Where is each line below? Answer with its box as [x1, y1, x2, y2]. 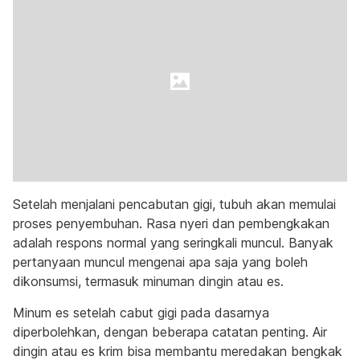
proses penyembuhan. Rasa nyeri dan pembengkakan [13, 215, 329, 231]
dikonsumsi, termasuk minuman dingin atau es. [13, 273, 284, 289]
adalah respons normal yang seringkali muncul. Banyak [13, 235, 333, 251]
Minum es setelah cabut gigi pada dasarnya [13, 305, 269, 321]
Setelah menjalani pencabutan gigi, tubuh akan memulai [13, 196, 336, 212]
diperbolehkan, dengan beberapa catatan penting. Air [13, 324, 327, 340]
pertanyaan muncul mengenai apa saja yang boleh [13, 254, 308, 270]
